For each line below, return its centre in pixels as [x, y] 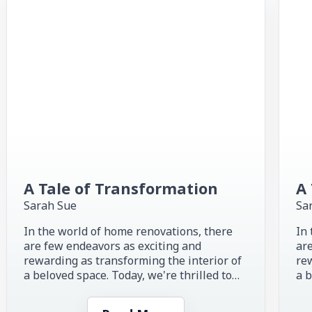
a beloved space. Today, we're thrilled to [128, 275]
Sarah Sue [50, 205]
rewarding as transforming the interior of [133, 260]
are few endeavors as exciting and [113, 245]
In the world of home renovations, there [128, 231]
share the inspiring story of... [99, 289]
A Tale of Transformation [121, 188]
